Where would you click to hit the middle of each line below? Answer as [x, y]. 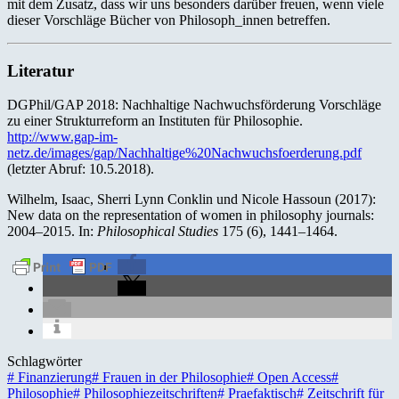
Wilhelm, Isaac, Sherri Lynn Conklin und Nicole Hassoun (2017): [191, 199]
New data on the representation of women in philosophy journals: [191, 216]
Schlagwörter [45, 362]
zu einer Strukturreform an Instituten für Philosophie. [155, 121]
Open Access [293, 378]
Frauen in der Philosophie [173, 378]
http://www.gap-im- [62, 137]
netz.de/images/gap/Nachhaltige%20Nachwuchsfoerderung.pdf [184, 153]
